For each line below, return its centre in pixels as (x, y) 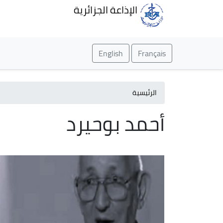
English (111, 53)
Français (152, 53)
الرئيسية (145, 93)
